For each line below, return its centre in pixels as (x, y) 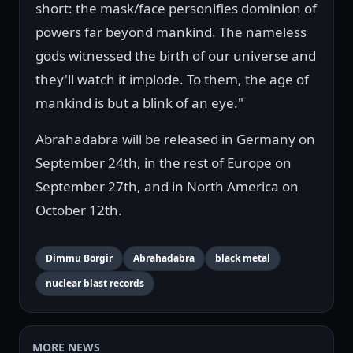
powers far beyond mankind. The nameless (171, 32)
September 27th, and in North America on (167, 187)
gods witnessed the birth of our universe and (176, 56)
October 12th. (79, 210)
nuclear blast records (95, 284)
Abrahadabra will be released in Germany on (175, 139)
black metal (243, 258)
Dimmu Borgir (79, 258)
